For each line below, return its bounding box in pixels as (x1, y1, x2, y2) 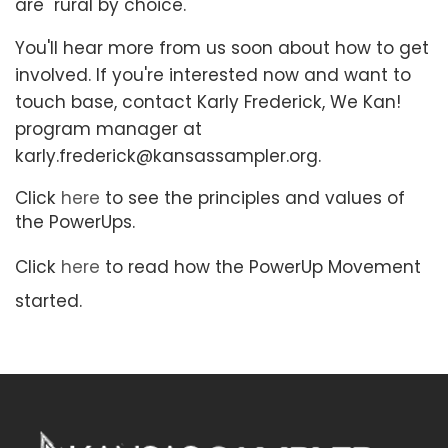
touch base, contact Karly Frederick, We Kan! (15, 89, 401, 114)
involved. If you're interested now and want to (15, 62, 411, 87)
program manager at (15, 116, 202, 141)
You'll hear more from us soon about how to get (15, 35, 429, 60)
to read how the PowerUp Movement (100, 254, 421, 279)
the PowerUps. (15, 209, 140, 234)
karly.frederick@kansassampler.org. (15, 143, 326, 168)
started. (15, 288, 87, 313)
